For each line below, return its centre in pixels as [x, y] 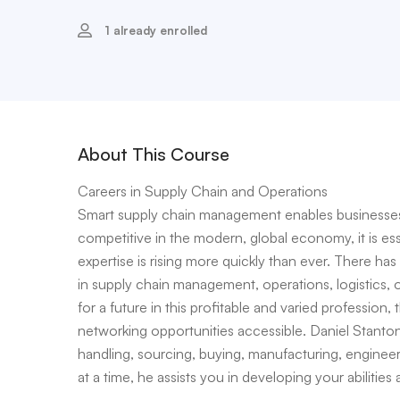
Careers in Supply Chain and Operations [203, 191]
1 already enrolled [156, 30]
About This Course [154, 154]
